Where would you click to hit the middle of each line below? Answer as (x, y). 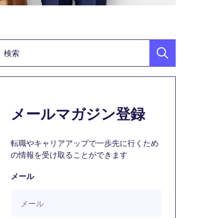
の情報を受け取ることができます (69, 155)
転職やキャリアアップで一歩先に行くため (85, 143)
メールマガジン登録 (78, 114)
